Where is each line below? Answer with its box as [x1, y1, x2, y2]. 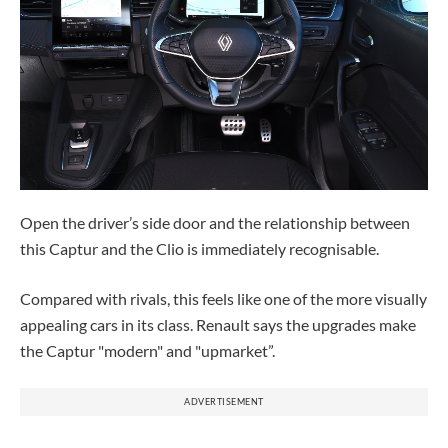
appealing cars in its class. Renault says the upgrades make [20, 314, 416, 334]
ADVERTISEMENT [184, 395, 264, 407]
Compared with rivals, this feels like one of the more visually [20, 288, 427, 308]
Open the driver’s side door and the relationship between [20, 212, 410, 232]
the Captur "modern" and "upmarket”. [20, 340, 275, 360]
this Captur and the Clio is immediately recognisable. [20, 238, 379, 258]
